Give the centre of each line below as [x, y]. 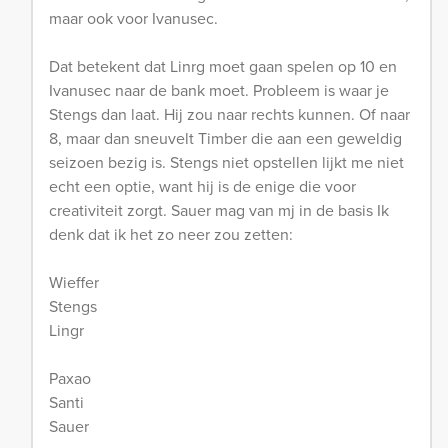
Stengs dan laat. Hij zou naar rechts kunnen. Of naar [229, 113]
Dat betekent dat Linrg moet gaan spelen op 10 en [223, 65]
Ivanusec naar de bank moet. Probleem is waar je [219, 89]
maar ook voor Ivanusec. [133, 17]
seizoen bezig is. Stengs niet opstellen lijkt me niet [226, 161]
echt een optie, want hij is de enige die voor [202, 185]
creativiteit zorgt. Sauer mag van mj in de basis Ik [219, 209]
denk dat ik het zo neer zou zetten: [171, 233]
